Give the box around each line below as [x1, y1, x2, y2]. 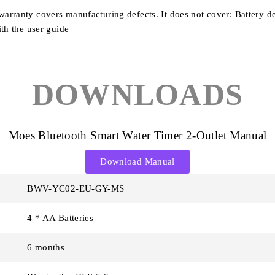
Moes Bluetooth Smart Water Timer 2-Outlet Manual [8, 128, 267, 142]
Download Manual [100, 156, 175, 166]
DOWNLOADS [31, 77, 244, 112]
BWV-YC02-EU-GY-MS [27, 183, 125, 193]
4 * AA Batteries [27, 212, 94, 223]
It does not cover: [161, 9, 235, 19]
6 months [27, 242, 65, 252]
